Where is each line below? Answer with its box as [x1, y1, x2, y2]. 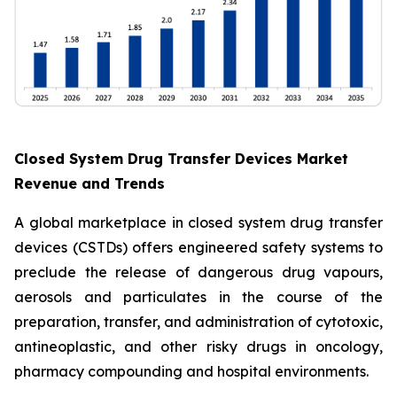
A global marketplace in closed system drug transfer [14, 214, 383, 231]
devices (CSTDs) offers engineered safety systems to [14, 238, 383, 256]
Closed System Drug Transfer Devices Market [14, 150, 348, 167]
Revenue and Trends [14, 175, 165, 192]
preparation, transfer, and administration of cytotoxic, [14, 313, 383, 331]
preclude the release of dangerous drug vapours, [14, 263, 383, 281]
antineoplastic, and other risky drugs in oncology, [14, 338, 383, 355]
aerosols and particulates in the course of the [14, 288, 383, 306]
